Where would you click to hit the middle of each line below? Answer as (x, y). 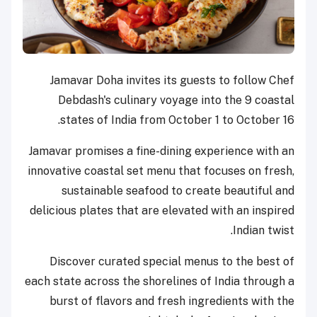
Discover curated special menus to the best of (172, 262)
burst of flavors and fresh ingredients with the (172, 301)
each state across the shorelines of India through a (160, 282)
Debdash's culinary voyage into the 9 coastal (176, 100)
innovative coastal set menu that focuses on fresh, (161, 171)
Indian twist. (264, 231)
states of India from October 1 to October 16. (177, 120)
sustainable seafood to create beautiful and (178, 191)
